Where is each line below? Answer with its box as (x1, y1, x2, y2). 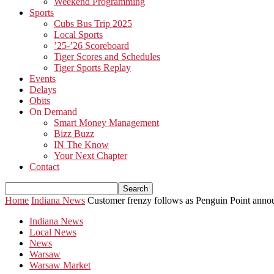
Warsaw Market (29, 260, 91, 270)
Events (29, 73, 56, 84)
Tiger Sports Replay (54, 62, 131, 73)
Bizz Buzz (54, 128, 94, 139)
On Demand (29, 106, 77, 117)
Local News (29, 227, 76, 237)
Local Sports (54, 29, 103, 40)
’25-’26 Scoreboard (54, 40, 129, 51)
